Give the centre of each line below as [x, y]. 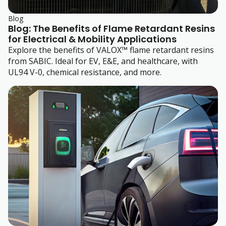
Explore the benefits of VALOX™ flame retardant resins [111, 50]
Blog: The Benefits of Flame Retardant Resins [111, 29]
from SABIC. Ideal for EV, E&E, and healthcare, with [103, 61]
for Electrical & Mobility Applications [92, 39]
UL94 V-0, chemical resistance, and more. [86, 72]
